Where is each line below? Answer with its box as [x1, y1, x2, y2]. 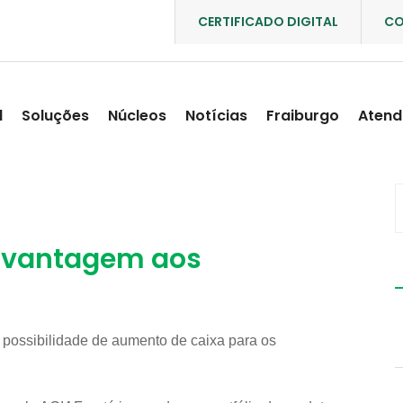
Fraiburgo [266, 105, 339, 126]
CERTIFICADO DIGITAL [198, 13, 338, 31]
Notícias [185, 105, 247, 126]
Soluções [22, 105, 89, 126]
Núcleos [108, 105, 166, 126]
